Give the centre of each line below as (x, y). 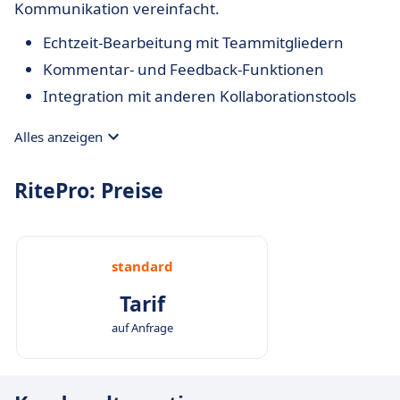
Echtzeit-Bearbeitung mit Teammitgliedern (193, 42)
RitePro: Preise (89, 190)
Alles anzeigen (58, 137)
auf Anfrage (142, 328)
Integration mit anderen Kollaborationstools (200, 96)
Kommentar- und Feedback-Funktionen (183, 69)
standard (142, 266)
